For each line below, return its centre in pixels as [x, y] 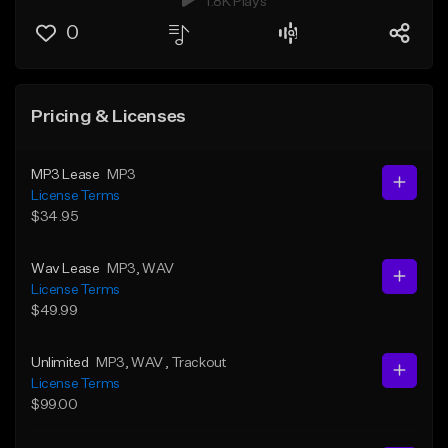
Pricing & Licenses [108, 116]
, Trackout [196, 362]
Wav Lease [65, 268]
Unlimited [60, 362]
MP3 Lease [65, 174]
